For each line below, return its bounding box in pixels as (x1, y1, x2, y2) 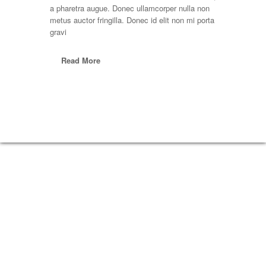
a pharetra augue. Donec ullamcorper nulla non (50, 2, 210, 14)
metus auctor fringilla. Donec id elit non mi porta (50, 14, 214, 26)
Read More (61, 55, 100, 66)
